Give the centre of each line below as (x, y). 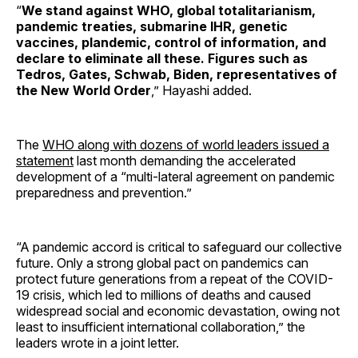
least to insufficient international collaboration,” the (161, 326)
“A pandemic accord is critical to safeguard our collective (179, 247)
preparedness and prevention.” (104, 192)
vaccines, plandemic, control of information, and (171, 42)
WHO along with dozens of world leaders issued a (186, 144)
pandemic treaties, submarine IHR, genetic (152, 26)
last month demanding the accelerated (185, 160)
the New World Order (84, 90)
